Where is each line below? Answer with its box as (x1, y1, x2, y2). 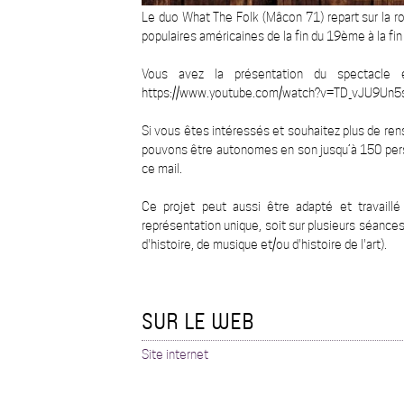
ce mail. (142, 161, 182, 177)
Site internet (142, 347, 208, 363)
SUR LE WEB (142, 306, 254, 336)
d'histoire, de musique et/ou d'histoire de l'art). (142, 237, 387, 252)
